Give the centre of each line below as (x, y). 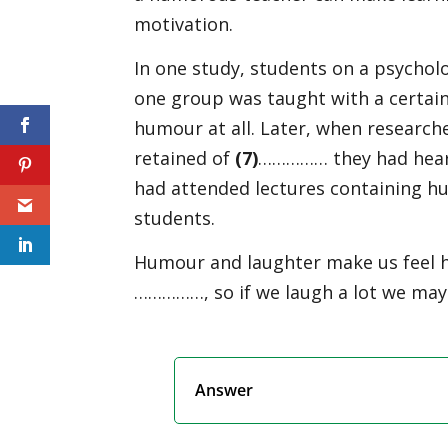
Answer (223, 389)
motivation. (184, 23)
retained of (185, 157)
